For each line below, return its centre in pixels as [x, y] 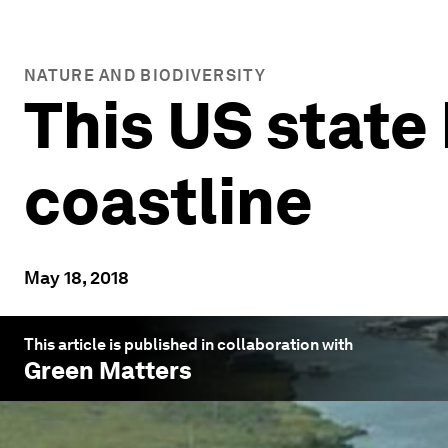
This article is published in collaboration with [188, 344]
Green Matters [108, 370]
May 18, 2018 [76, 277]
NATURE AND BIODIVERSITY [145, 75]
